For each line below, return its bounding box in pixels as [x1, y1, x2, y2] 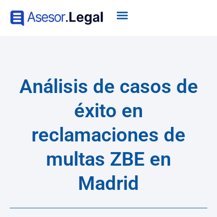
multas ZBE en [46, 148, 171, 171]
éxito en [74, 99, 143, 123]
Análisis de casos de [19, 75, 198, 98]
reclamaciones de [31, 124, 186, 147]
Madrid [78, 172, 139, 195]
